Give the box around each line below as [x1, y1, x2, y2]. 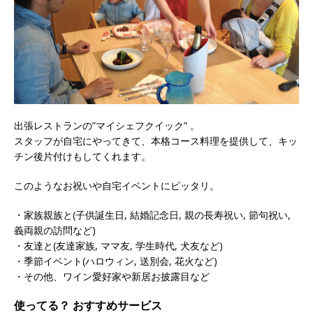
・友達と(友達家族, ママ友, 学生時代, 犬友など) [14, 238, 223, 252]
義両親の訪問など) [14, 223, 96, 237]
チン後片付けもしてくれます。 [14, 149, 151, 163]
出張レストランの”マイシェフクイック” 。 [14, 118, 200, 132]
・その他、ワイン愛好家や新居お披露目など [14, 269, 210, 283]
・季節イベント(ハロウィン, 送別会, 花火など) [14, 254, 217, 268]
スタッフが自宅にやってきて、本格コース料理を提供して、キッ [14, 133, 298, 147]
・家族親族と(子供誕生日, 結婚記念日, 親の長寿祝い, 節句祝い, [14, 208, 291, 221]
